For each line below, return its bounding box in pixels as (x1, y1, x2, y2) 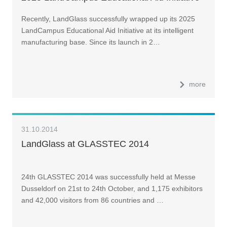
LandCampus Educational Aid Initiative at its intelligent (21, 26, 194, 35)
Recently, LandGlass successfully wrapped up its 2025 (21, 15, 195, 23)
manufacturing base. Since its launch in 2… (21, 38, 160, 47)
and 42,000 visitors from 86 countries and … (21, 196, 164, 205)
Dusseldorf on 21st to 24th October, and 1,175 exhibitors (21, 184, 203, 193)
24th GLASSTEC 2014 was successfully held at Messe (21, 173, 196, 181)
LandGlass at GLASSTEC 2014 (21, 138, 149, 149)
